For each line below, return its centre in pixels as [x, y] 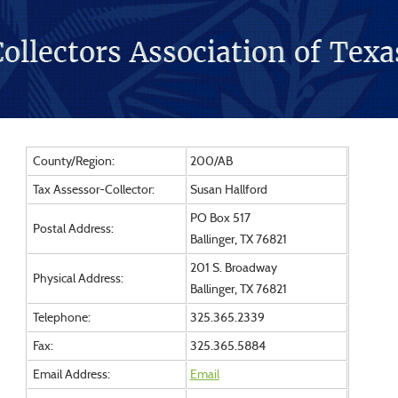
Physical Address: [76, 279]
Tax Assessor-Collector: [92, 190]
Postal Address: [72, 229]
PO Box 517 [220, 219]
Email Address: [70, 375]
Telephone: [60, 318]
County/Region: [72, 162]
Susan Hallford [228, 190]
